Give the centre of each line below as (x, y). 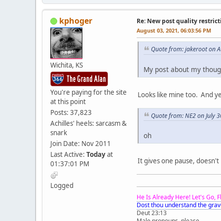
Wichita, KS (67, 65)
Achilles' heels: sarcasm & (89, 123)
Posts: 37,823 (71, 112)
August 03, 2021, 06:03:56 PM (174, 30)
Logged (62, 185)
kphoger (76, 20)
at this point (68, 101)
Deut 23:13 (152, 213)
